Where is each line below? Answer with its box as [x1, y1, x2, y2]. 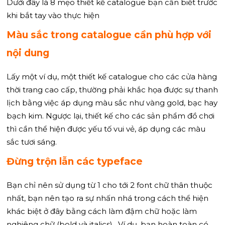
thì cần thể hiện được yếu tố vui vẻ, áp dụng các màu [7, 124, 205, 134]
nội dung [7, 47, 49, 59]
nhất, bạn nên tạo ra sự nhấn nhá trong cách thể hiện [7, 193, 208, 203]
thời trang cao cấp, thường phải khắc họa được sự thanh [7, 84, 218, 94]
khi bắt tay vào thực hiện [7, 10, 99, 20]
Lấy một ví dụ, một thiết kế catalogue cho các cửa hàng [7, 71, 217, 81]
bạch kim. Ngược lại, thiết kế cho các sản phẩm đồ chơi [7, 110, 214, 121]
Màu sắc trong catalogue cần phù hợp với [7, 29, 211, 41]
